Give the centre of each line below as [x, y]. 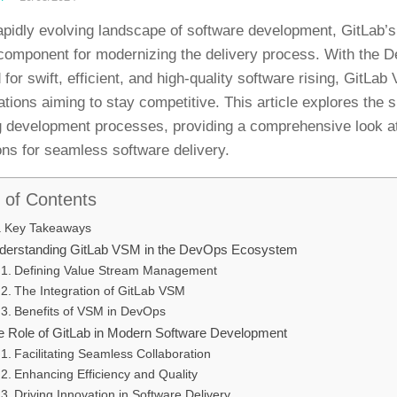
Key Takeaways [48, 228]
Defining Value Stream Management [115, 271]
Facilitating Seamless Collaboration [112, 354]
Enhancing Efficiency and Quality [105, 375]
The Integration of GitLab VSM [99, 292]
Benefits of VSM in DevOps [90, 312]
